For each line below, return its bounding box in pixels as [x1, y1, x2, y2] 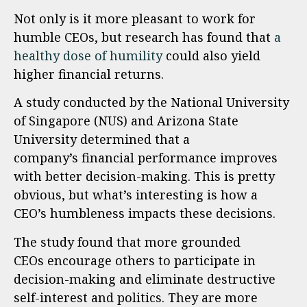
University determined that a [14, 131, 190, 148]
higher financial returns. [14, 66, 164, 82]
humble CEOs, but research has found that [14, 29, 274, 45]
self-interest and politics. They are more [14, 288, 258, 306]
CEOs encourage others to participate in [14, 251, 256, 269]
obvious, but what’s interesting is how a [14, 186, 258, 204]
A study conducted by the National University [14, 94, 289, 111]
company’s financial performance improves [14, 149, 278, 167]
